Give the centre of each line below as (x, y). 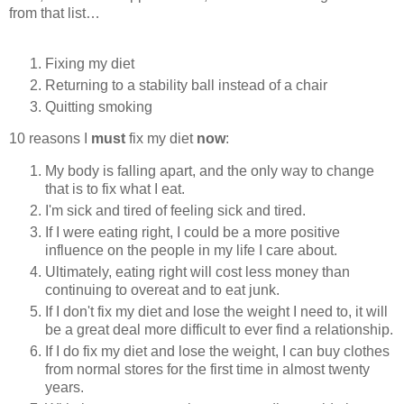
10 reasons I (50, 139)
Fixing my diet (90, 63)
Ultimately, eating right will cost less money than (197, 272)
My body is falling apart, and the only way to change (210, 171)
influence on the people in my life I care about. (191, 251)
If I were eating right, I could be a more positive (193, 233)
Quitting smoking (99, 106)
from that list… (55, 13)
